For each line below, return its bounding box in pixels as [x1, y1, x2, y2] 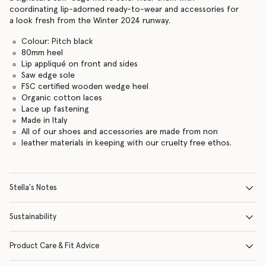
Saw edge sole [21, 71, 75, 80]
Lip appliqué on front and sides [21, 60, 138, 68]
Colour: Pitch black [21, 37, 93, 46]
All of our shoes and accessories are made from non [21, 128, 218, 136]
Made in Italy [21, 116, 67, 125]
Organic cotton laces [21, 94, 102, 102]
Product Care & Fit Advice [9, 242, 99, 250]
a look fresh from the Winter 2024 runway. [9, 17, 170, 25]
